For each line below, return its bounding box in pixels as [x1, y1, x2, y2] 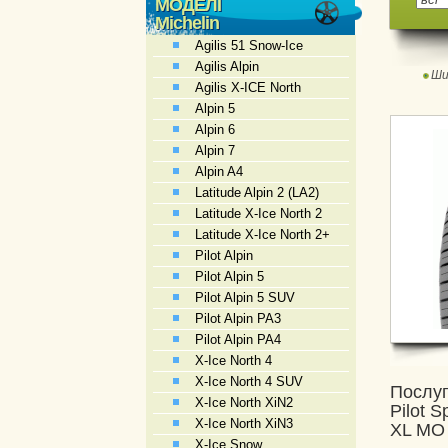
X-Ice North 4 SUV [195, 374, 303, 389]
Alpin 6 [195, 122, 235, 137]
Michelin [155, 13, 219, 33]
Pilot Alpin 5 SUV [195, 290, 295, 305]
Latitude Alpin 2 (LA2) [195, 185, 319, 200]
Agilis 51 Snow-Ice [195, 38, 303, 53]
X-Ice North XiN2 [195, 395, 293, 410]
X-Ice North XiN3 [195, 416, 293, 431]
